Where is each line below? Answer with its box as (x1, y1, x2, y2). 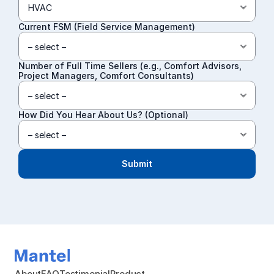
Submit (122, 158, 152, 169)
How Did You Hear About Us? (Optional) (18, 109, 188, 120)
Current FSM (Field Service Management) (18, 21, 195, 32)
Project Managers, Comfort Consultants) (18, 70, 194, 81)
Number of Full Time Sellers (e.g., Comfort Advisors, (18, 61, 242, 71)
